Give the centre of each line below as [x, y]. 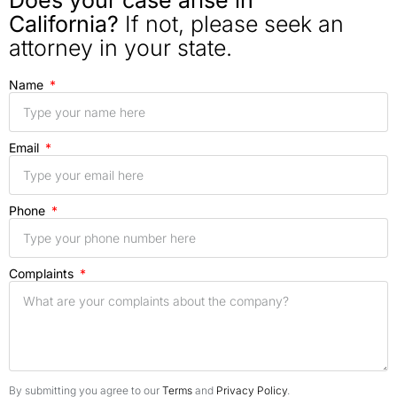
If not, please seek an [231, 24]
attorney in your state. [121, 48]
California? [64, 24]
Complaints [43, 274]
